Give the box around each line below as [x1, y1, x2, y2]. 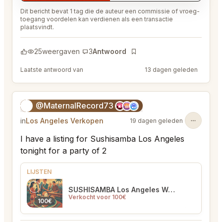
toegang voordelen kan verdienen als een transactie [20, 15, 173, 23]
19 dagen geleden [130, 116, 183, 124]
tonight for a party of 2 [20, 146, 107, 156]
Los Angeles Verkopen [26, 116, 104, 125]
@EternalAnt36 [90, 66, 134, 74]
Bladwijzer [130, 52, 164, 61]
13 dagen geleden [145, 66, 198, 74]
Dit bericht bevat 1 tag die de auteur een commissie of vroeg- [20, 7, 200, 15]
